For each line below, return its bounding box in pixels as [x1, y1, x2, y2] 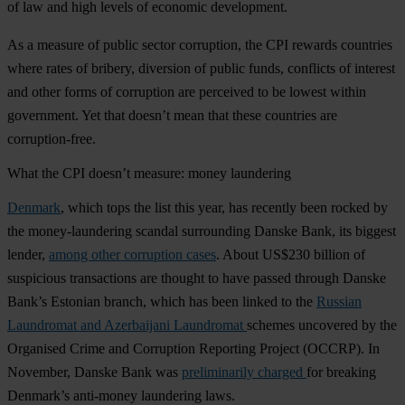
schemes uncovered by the [247, 316, 397, 333]
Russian [316, 293, 362, 309]
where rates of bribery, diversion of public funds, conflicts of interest [7, 60, 395, 76]
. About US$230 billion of [216, 246, 365, 262]
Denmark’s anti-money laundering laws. [7, 387, 235, 403]
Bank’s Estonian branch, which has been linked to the [7, 293, 316, 309]
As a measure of [7, 36, 103, 52]
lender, [7, 246, 49, 262]
